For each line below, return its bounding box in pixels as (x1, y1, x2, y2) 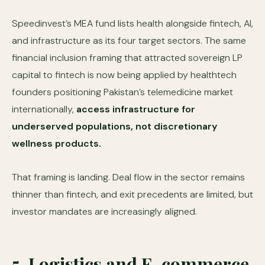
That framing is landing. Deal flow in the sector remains (12, 171, 245, 183)
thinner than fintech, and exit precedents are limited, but (12, 188, 253, 201)
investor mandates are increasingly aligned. (12, 205, 197, 218)
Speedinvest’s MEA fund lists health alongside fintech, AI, (12, 17, 253, 30)
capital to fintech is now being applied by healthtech (12, 69, 237, 81)
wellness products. (12, 137, 101, 150)
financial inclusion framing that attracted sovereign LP (12, 51, 243, 64)
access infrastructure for (76, 103, 195, 115)
